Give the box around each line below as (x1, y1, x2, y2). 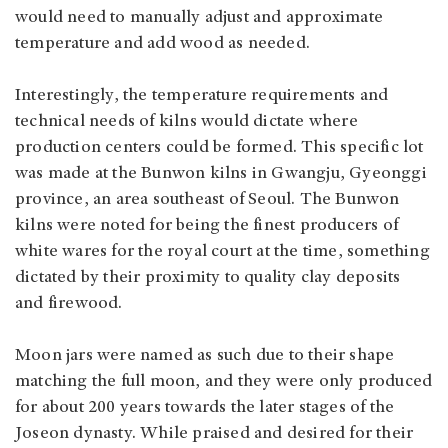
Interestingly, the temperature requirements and (15, 87, 389, 106)
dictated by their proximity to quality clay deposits (15, 269, 401, 288)
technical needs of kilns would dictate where (15, 113, 358, 132)
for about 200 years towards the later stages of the (15, 399, 395, 418)
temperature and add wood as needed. (15, 35, 315, 54)
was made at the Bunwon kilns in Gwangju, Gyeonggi (15, 165, 427, 184)
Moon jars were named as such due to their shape (15, 347, 395, 366)
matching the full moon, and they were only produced (15, 373, 433, 392)
